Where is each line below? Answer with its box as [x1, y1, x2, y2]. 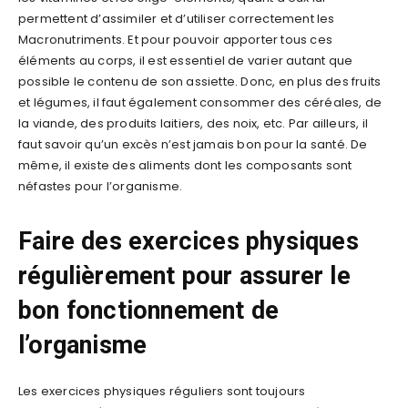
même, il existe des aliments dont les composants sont [18, 156, 352, 174]
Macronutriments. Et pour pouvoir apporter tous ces [18, 30, 333, 48]
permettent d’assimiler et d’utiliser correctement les [18, 9, 335, 27]
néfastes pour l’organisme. [18, 177, 183, 195]
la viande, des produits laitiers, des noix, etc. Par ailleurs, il [18, 114, 369, 132]
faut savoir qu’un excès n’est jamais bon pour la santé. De [18, 135, 368, 153]
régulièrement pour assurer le [18, 260, 351, 291]
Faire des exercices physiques [18, 226, 359, 256]
